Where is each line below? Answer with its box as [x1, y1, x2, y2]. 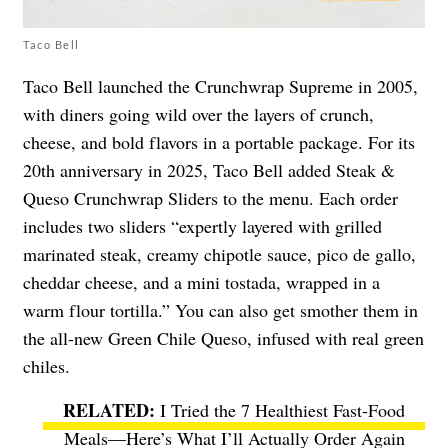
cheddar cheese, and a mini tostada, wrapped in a [23, 269, 380, 294]
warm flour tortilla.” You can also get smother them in [23, 297, 418, 322]
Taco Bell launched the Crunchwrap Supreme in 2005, [23, 73, 418, 98]
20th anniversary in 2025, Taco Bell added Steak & [23, 157, 395, 182]
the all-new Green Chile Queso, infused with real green [23, 325, 424, 350]
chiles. [23, 353, 70, 378]
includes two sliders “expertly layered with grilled [23, 213, 382, 238]
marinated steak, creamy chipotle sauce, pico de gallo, [23, 241, 416, 266]
